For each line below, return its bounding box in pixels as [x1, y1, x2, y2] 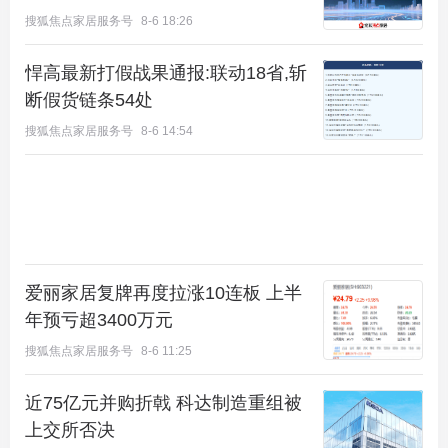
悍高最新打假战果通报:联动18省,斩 [25, 62, 307, 83]
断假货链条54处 [25, 89, 153, 110]
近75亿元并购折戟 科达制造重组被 [25, 392, 302, 413]
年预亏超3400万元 [25, 309, 173, 330]
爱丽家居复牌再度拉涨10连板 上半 [25, 282, 302, 303]
